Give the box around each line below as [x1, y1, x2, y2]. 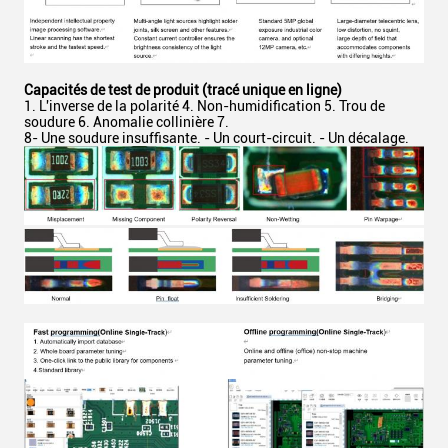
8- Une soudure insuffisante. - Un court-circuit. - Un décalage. [24, 130, 409, 146]
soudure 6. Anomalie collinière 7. [24, 114, 229, 130]
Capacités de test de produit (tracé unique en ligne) [24, 82, 342, 98]
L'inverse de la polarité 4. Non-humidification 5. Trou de [39, 98, 385, 114]
